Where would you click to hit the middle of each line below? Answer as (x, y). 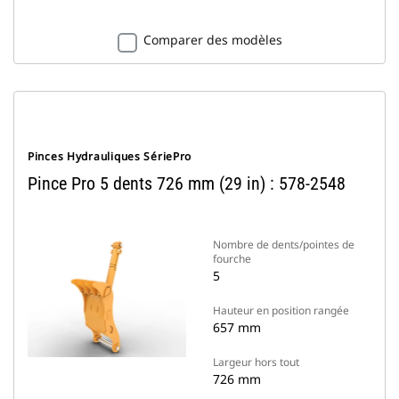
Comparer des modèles (212, 40)
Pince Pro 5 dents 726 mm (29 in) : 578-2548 (187, 183)
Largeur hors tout (256, 362)
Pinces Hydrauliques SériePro (110, 156)
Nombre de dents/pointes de (284, 244)
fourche (232, 259)
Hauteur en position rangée (281, 310)
